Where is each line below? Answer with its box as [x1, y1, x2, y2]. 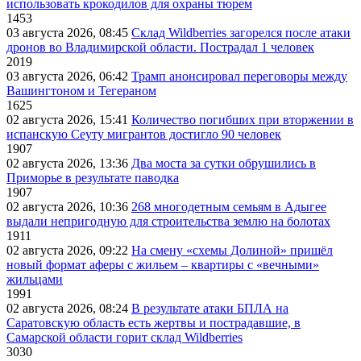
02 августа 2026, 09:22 [6, 243, 131, 258]
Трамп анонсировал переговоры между [131, 69, 347, 84]
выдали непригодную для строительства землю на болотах [6, 214, 330, 229]
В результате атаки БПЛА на [131, 301, 288, 316]
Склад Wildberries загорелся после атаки [131, 26, 351, 40]
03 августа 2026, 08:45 [6, 26, 131, 40]
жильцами [6, 272, 63, 287]
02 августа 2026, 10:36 [6, 200, 131, 214]
